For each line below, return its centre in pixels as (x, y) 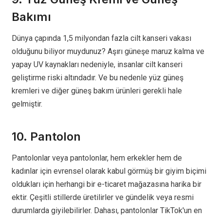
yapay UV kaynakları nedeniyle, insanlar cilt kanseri (97, 65)
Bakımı (31, 17)
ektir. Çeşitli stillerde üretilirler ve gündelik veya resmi (103, 198)
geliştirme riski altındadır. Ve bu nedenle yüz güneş (98, 78)
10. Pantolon (46, 137)
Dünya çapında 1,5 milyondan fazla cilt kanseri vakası (101, 38)
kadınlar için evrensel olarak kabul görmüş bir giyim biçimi (109, 171)
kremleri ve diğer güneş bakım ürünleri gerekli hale (97, 91)
